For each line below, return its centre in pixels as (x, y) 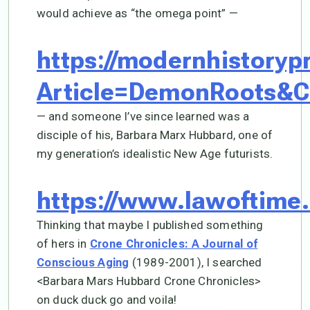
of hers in (63, 244)
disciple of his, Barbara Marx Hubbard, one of (155, 135)
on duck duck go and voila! (107, 300)
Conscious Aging (83, 263)
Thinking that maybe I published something (150, 225)
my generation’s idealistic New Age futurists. (155, 154)
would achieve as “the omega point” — (137, 13)
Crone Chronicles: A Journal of (174, 244)
